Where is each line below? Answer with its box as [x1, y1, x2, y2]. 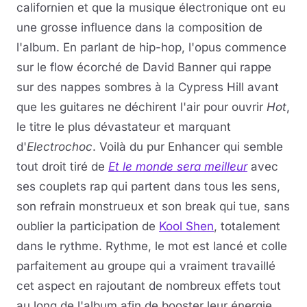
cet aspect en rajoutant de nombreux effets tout [16, 279, 281, 293]
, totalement [214, 219, 280, 233]
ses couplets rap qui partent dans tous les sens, [16, 180, 280, 193]
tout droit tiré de [16, 160, 108, 173]
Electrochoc [27, 140, 93, 153]
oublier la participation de [16, 219, 159, 233]
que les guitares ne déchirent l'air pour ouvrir [16, 100, 267, 114]
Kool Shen [159, 219, 214, 233]
